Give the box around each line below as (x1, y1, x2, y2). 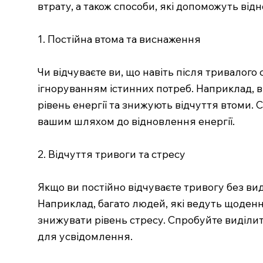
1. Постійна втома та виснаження (37, 32, 201, 45)
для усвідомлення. (37, 229, 133, 242)
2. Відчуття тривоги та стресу (37, 147, 186, 160)
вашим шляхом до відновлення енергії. (37, 114, 235, 127)
